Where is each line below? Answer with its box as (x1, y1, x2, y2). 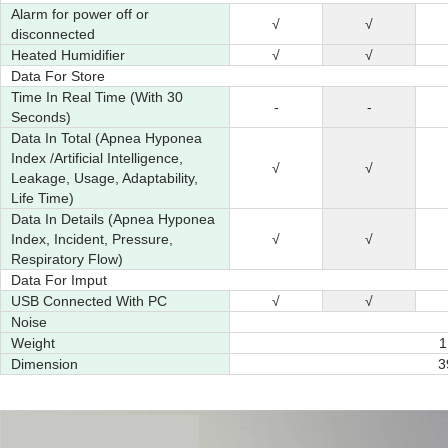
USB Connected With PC (11, 293, 167, 309)
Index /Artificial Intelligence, (11, 150, 183, 166)
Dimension (11, 356, 78, 372)
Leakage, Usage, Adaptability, (11, 170, 198, 186)
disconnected (11, 26, 95, 42)
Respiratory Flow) (11, 251, 123, 267)
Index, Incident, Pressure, (11, 231, 173, 247)
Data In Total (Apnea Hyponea (11, 130, 202, 146)
